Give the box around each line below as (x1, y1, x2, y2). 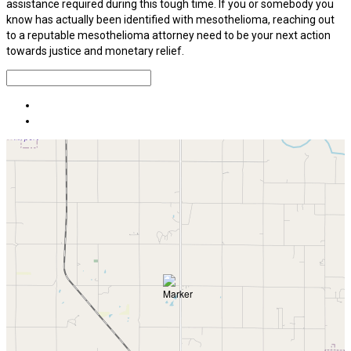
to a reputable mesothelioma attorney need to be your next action (6, 28, 331, 42)
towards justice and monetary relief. (6, 44, 184, 57)
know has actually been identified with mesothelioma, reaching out (6, 13, 335, 26)
